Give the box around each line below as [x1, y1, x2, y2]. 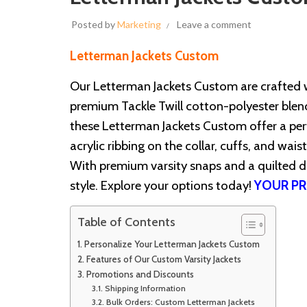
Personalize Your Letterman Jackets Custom [84, 238, 260, 249]
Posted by [71, 18, 117, 30]
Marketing [117, 18, 161, 30]
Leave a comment [177, 18, 251, 30]
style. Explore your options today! [70, 177, 254, 193]
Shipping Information [104, 282, 186, 293]
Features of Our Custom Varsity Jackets [86, 253, 241, 265]
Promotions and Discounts [86, 268, 194, 280]
